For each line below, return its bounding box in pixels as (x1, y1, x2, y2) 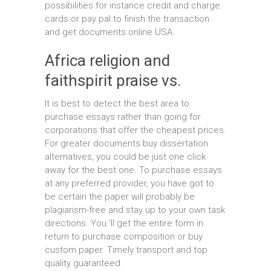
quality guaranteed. (45, 258, 123, 269)
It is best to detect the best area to (45, 98, 189, 109)
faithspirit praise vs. (45, 71, 181, 90)
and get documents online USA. (45, 27, 175, 38)
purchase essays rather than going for (45, 111, 201, 122)
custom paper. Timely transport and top (45, 244, 207, 255)
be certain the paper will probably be (45, 191, 195, 202)
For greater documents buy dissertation (45, 138, 208, 149)
